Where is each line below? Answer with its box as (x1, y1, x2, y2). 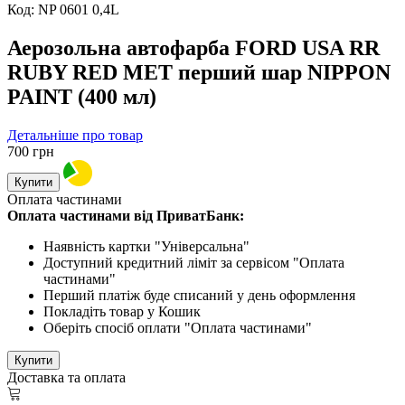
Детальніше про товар (7, 127, 143, 143)
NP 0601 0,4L (38, 2, 119, 17)
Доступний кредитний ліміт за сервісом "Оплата (43, 254, 344, 270)
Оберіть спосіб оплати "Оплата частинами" (43, 319, 312, 335)
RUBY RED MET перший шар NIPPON (7, 60, 391, 84)
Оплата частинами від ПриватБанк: (7, 207, 244, 223)
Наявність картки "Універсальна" (43, 238, 250, 254)
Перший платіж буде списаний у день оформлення (43, 287, 355, 303)
